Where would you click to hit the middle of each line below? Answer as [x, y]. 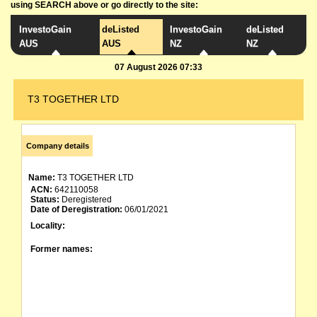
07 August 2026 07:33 [158, 67]
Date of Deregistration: [76, 209]
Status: [45, 200]
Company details [57, 146]
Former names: [62, 249]
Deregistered [86, 200]
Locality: [48, 226]
